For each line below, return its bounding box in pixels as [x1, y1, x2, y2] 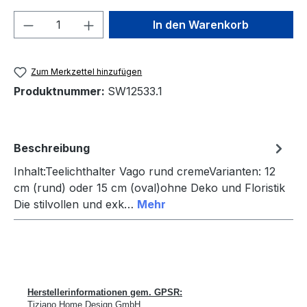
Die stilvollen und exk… [14, 197, 137, 211]
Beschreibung [14, 140, 90, 155]
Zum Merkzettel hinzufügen [31, 66, 143, 77]
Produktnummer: [14, 84, 108, 98]
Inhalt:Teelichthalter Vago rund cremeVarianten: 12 [14, 164, 275, 178]
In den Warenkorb [153, 17, 249, 32]
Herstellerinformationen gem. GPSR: [27, 286, 182, 297]
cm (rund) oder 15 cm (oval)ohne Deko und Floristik [14, 180, 285, 195]
